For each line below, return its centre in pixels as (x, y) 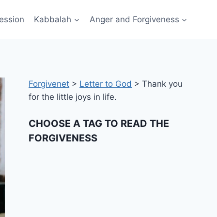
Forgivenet (49, 84)
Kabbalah (53, 19)
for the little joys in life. (73, 97)
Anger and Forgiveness (134, 19)
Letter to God (106, 84)
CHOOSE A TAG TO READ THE (99, 123)
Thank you (163, 84)
